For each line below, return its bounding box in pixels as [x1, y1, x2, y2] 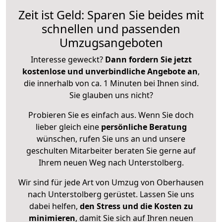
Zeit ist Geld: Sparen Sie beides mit [18, 7, 204, 23]
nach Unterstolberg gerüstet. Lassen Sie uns [28, 189, 194, 200]
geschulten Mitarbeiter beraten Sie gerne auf [26, 145, 196, 157]
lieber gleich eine [35, 121, 101, 133]
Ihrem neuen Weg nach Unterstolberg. [38, 157, 184, 168]
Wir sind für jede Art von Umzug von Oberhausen [18, 177, 204, 188]
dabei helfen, [29, 201, 78, 212]
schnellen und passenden [42, 21, 180, 37]
